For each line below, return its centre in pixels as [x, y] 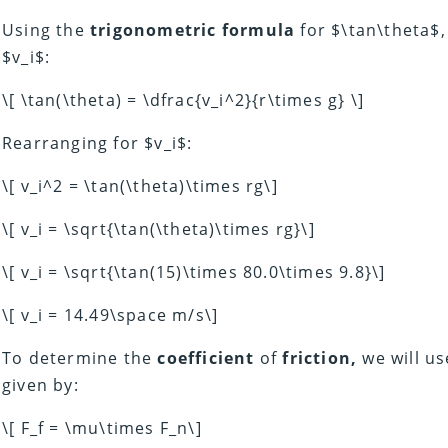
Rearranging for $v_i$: [97, 143]
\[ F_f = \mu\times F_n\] [102, 428]
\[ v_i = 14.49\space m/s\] [110, 315]
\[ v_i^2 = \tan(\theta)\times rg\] [140, 186]
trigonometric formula [193, 30]
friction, [320, 358]
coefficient [206, 358]
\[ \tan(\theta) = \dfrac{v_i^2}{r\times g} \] [183, 100]
